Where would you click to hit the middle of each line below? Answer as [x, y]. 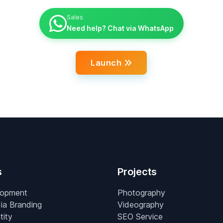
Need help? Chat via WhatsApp [120, 28]
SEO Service [140, 217]
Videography [140, 205]
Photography [141, 193]
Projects [137, 172]
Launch [107, 62]
